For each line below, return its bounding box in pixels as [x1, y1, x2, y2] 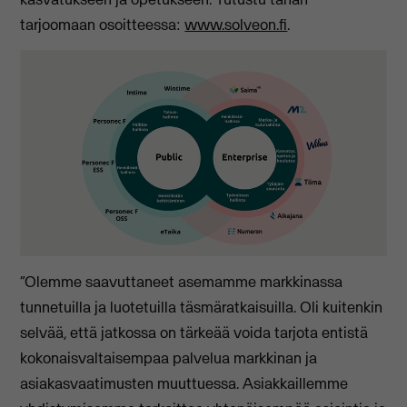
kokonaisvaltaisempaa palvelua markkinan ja [20, 348, 318, 369]
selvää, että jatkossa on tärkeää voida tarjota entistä [20, 323, 369, 343]
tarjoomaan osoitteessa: [20, 14, 185, 35]
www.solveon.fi [184, 14, 288, 35]
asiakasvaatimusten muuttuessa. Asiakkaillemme [20, 373, 349, 394]
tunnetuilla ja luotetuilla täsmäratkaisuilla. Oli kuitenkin [20, 297, 383, 318]
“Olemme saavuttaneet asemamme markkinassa [20, 272, 343, 293]
